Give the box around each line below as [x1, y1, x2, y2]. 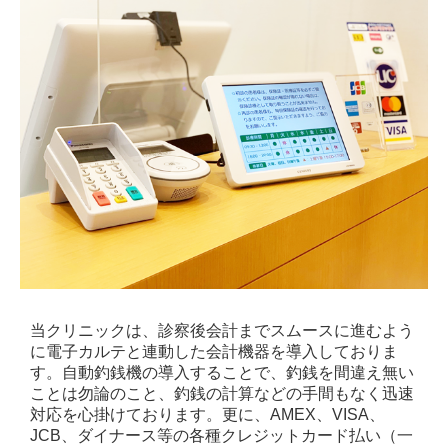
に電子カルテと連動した [30, 342, 206, 360]
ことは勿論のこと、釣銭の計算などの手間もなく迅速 [30, 384, 414, 402]
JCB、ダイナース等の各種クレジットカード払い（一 [30, 426, 413, 444]
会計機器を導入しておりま [206, 342, 398, 360]
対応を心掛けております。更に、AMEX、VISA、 [30, 405, 385, 423]
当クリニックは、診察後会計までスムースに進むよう [30, 321, 414, 339]
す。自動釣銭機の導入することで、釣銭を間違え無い [30, 363, 414, 381]
